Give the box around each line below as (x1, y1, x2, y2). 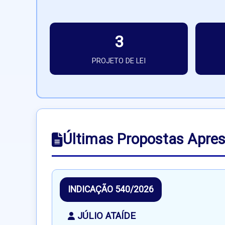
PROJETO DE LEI (92, 56, 146, 67)
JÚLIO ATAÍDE (77, 209, 136, 223)
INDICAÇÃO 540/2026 (68, 183, 154, 196)
